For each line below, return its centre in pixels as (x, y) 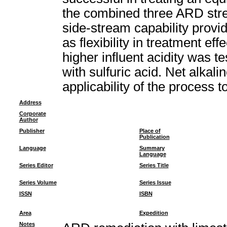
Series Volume (38, 182)
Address (30, 102)
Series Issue (155, 182)
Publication (154, 137)
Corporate (32, 113)
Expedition (154, 213)
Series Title (154, 165)
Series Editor (36, 165)
